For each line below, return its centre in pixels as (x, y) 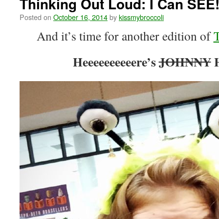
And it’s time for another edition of (125, 36)
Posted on (35, 17)
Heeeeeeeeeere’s (116, 62)
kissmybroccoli (141, 17)
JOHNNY (185, 62)
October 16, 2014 (80, 17)
